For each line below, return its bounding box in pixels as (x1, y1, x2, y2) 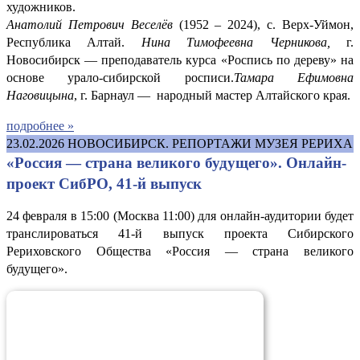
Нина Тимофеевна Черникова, (141, 35, 330, 49)
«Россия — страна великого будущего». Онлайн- (6, 153, 346, 171)
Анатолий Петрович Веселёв (6, 17, 173, 31)
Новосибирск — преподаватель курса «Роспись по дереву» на (6, 52, 354, 67)
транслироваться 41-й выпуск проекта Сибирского (6, 226, 354, 240)
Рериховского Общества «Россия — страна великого (6, 243, 354, 258)
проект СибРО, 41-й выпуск (6, 174, 202, 192)
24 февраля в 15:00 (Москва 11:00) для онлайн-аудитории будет (6, 208, 354, 223)
